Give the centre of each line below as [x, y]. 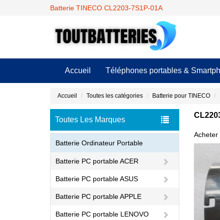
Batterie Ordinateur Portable [99, 143]
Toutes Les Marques [90, 120]
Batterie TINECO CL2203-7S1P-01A [106, 8]
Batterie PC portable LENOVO [102, 214]
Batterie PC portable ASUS [97, 179]
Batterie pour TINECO [181, 96]
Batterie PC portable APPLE [98, 196]
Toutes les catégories [115, 96]
